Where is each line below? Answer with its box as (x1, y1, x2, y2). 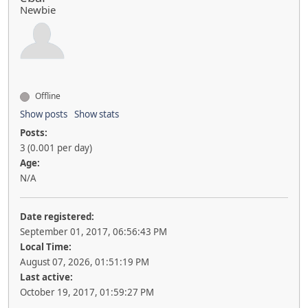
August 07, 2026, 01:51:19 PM (20, 256, 149, 269)
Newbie (20, 3, 56, 17)
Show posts (20, 108, 67, 121)
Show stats (74, 108, 119, 121)
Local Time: (20, 241, 71, 254)
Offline (33, 90, 60, 102)
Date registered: (20, 210, 94, 223)
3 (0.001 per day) (20, 142, 92, 155)
